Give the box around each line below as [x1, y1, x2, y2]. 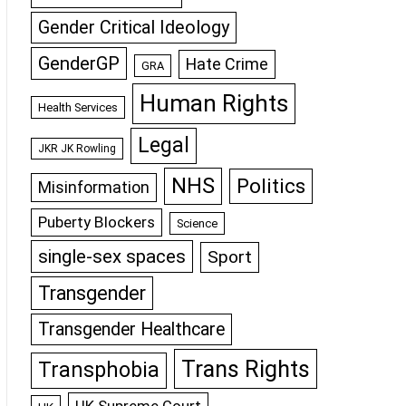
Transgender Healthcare [38, 319, 225, 340]
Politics [237, 174, 305, 198]
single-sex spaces [38, 246, 186, 267]
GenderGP [38, 53, 120, 74]
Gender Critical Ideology [38, 17, 229, 38]
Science [177, 217, 217, 230]
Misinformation [38, 179, 150, 197]
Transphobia [38, 358, 159, 382]
